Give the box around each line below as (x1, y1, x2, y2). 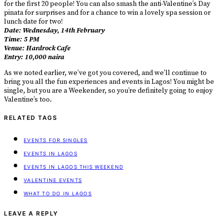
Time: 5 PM (4, 35, 39, 44)
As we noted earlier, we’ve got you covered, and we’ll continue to (4, 68, 207, 77)
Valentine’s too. (4, 95, 53, 104)
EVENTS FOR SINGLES (24, 137, 88, 143)
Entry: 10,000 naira (4, 52, 64, 62)
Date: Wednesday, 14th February (4, 26, 105, 35)
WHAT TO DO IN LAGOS (24, 190, 92, 196)
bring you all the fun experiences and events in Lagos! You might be (4, 77, 214, 86)
